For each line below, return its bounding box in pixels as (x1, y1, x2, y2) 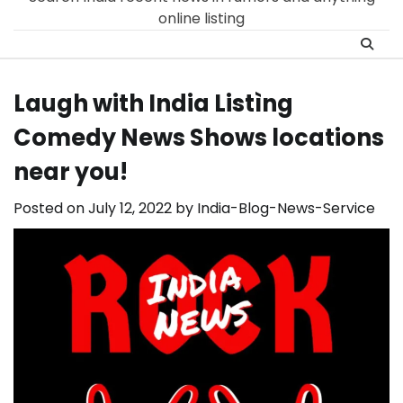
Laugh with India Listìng (13, 87, 293, 121)
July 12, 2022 (88, 198, 172, 219)
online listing (158, 8, 245, 30)
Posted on (13, 198, 88, 219)
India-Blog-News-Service (197, 198, 375, 219)
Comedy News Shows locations (13, 121, 384, 155)
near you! (13, 156, 128, 189)
